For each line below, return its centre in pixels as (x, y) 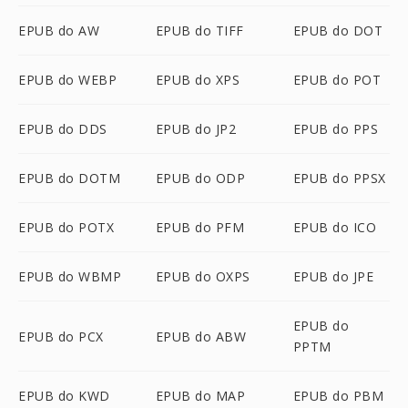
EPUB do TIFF (199, 31)
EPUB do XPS (198, 80)
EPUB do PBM (338, 396)
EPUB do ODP (200, 178)
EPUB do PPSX (339, 178)
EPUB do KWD (64, 396)
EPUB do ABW (201, 336)
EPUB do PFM (200, 227)
